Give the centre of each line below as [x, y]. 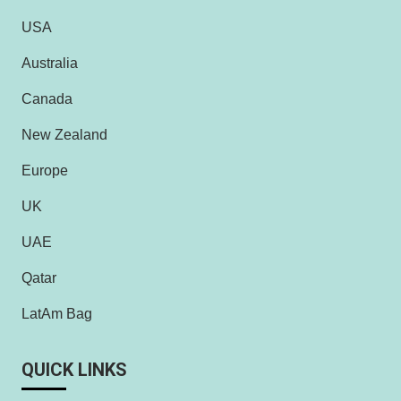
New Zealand [64, 135]
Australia [50, 64]
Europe [45, 171]
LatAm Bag [57, 314]
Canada [47, 99]
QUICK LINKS [74, 370]
